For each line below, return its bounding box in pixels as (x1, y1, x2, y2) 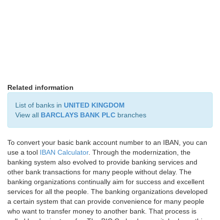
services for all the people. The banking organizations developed (7, 188, 208, 195)
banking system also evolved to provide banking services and (7, 158, 197, 166)
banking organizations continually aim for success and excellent (7, 178, 204, 186)
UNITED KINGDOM (64, 101, 125, 109)
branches (115, 111, 146, 119)
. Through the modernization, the (88, 148, 191, 156)
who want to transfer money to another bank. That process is (7, 207, 196, 215)
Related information (7, 83, 74, 91)
